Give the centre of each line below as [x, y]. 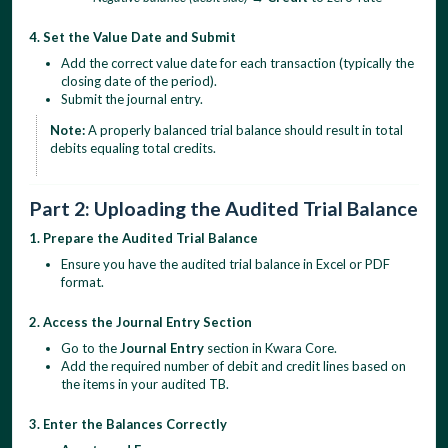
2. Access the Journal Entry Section [140, 321]
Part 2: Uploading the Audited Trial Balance [223, 208]
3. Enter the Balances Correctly [128, 423]
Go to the [90, 347]
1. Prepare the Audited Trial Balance [143, 237]
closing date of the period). [139, 81]
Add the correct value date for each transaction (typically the [237, 63]
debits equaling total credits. [132, 147]
